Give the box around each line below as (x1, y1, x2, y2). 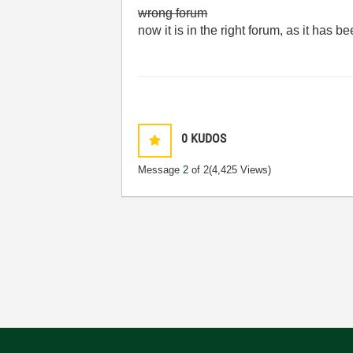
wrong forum (138, 6, 208, 20)
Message (138, 163, 184, 176)
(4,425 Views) (209, 163, 272, 176)
